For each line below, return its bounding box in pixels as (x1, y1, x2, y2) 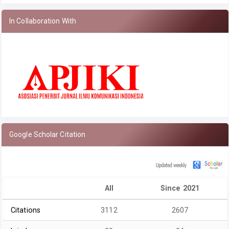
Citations (11, 206, 40, 215)
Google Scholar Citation (9, 130, 86, 139)
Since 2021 (161, 184, 199, 193)
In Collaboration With (9, 16, 77, 25)
